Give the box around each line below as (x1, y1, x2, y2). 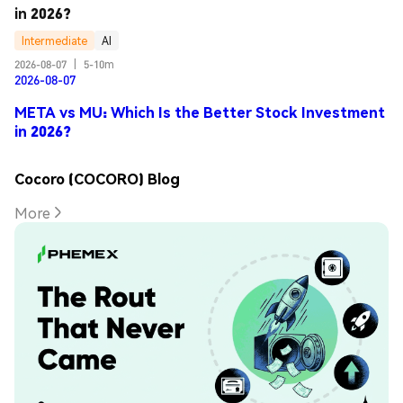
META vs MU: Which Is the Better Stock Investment (14, 102, 385, 121)
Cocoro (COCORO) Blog (14, 169, 180, 189)
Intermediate (22, 33, 87, 48)
